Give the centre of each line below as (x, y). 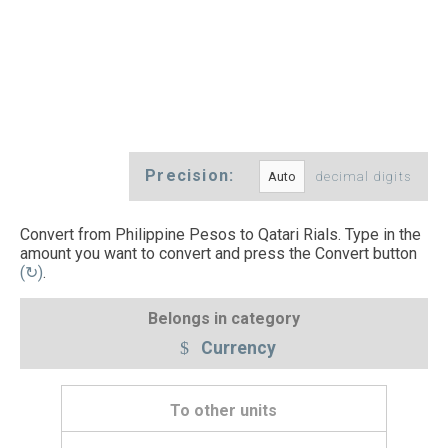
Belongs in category (224, 318)
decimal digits (364, 177)
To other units (224, 411)
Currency (236, 347)
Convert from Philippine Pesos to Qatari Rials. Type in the (220, 235)
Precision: (192, 176)
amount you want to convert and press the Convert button (218, 254)
